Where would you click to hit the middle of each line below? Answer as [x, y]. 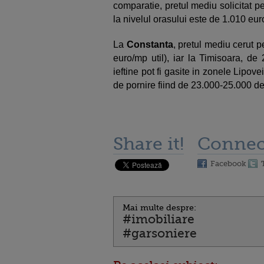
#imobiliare [159, 219]
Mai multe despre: [159, 207]
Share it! [148, 144]
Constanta [150, 44]
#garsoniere [160, 233]
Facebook [228, 164]
